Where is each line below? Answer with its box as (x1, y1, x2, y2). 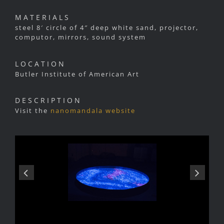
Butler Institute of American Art (15, 69, 139, 78)
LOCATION (15, 58, 66, 68)
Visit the (15, 106, 50, 115)
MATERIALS (15, 12, 70, 22)
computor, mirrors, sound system (15, 32, 146, 42)
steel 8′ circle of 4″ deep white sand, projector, (15, 23, 198, 32)
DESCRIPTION (15, 95, 82, 105)
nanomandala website (50, 106, 135, 115)
